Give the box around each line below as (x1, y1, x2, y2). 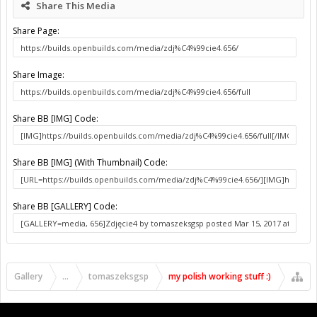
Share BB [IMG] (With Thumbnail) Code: (13, 156, 168, 169)
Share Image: (13, 69, 64, 81)
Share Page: (13, 25, 59, 38)
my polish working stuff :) (168, 270, 271, 283)
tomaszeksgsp (88, 270, 149, 283)
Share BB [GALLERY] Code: (13, 200, 117, 213)
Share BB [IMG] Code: (13, 113, 98, 125)
